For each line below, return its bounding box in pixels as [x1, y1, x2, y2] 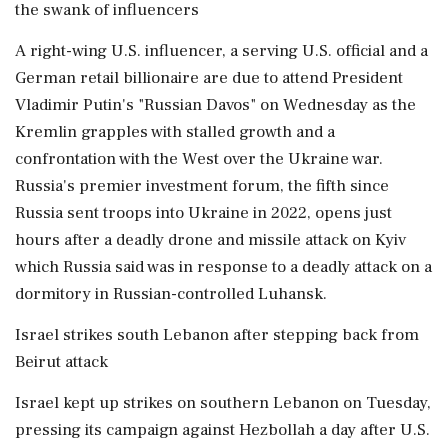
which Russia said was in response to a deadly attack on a [15, 256, 432, 278]
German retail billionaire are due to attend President [15, 67, 403, 89]
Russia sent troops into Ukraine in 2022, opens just [15, 202, 392, 224]
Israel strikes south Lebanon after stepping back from [15, 324, 419, 346]
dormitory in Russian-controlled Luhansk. [15, 283, 327, 305]
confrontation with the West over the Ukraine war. [15, 148, 383, 170]
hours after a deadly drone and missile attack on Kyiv [15, 229, 406, 251]
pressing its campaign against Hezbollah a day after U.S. [15, 419, 430, 441]
